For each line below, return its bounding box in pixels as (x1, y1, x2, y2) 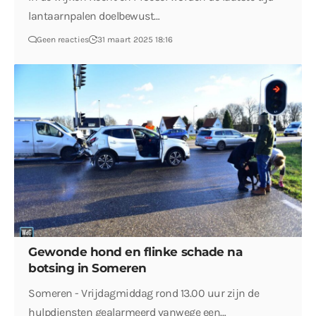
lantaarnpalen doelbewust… (28, 8, 160, 23)
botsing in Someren (28, 261, 147, 276)
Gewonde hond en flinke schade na (28, 245, 243, 260)
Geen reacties (37, 34, 90, 44)
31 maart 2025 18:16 (97, 34, 174, 44)
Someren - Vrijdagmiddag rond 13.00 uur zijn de (28, 286, 260, 300)
